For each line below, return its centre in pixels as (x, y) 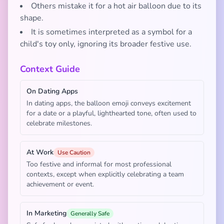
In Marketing (46, 213)
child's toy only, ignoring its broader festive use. (106, 44)
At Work (40, 152)
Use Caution (74, 152)
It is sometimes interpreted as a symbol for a (111, 32)
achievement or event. (60, 184)
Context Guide (50, 69)
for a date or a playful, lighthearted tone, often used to (111, 113)
